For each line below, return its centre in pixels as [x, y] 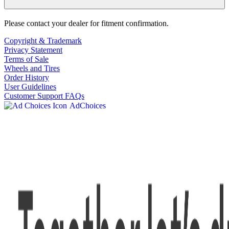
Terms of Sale [26, 59]
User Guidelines [30, 86]
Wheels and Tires [32, 68]
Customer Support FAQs [44, 96]
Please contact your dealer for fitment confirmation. [86, 23]
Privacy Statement [33, 50]
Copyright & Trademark [43, 40]
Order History [27, 77]
